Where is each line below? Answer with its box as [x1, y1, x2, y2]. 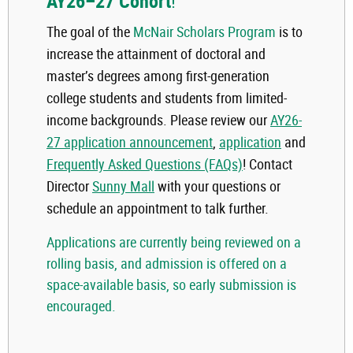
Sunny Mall [92, 176, 154, 196]
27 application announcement [46, 132, 213, 152]
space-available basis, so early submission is [46, 275, 296, 295]
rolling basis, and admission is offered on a [46, 254, 287, 273]
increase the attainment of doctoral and [46, 44, 266, 64]
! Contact [243, 154, 292, 174]
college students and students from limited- [46, 88, 287, 108]
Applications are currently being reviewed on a [46, 232, 301, 252]
